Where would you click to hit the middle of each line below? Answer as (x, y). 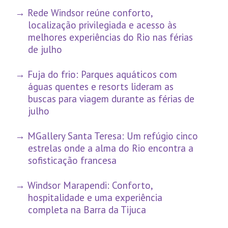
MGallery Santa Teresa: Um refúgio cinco (113, 136)
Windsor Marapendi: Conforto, (90, 186)
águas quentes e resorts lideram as (101, 87)
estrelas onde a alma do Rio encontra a (110, 148)
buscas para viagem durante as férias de (111, 99)
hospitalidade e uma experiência (95, 198)
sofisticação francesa (72, 161)
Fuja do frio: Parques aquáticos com (103, 75)
